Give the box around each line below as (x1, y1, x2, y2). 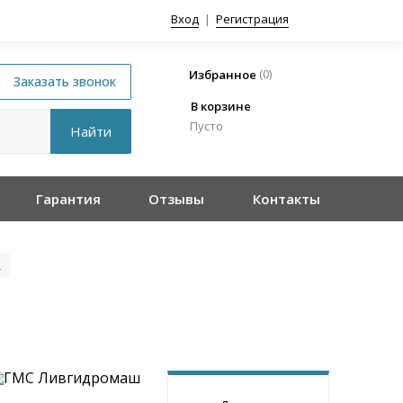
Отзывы (148, 190, 205, 208)
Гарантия (35, 190, 101, 208)
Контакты (252, 190, 320, 208)
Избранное (189, 67, 256, 84)
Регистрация (216, 11, 289, 28)
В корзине (191, 97, 251, 114)
